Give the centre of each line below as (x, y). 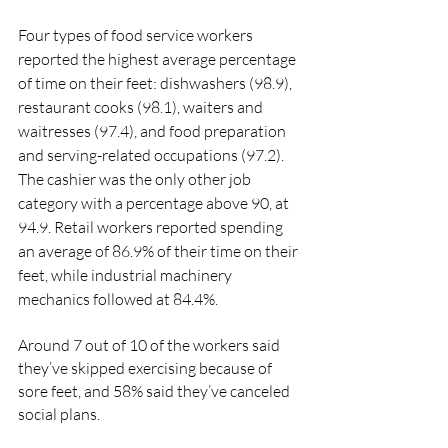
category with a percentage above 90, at (155, 203)
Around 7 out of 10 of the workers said (150, 345)
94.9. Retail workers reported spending (152, 227)
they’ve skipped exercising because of (146, 368)
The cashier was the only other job (136, 179)
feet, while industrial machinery (126, 275)
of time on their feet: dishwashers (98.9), (156, 83)
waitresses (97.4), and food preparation (153, 131)
